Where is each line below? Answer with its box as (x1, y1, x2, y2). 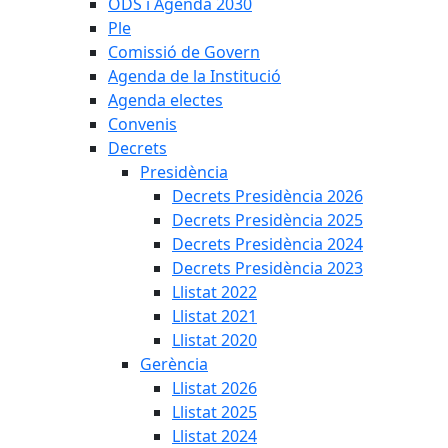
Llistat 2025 (172, 401, 257, 423)
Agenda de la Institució (108, 65, 281, 87)
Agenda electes (108, 89, 223, 111)
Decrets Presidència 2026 (172, 185, 363, 207)
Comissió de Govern (108, 41, 260, 63)
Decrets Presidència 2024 (172, 233, 363, 255)
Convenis (108, 113, 177, 135)
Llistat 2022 (172, 281, 257, 303)
